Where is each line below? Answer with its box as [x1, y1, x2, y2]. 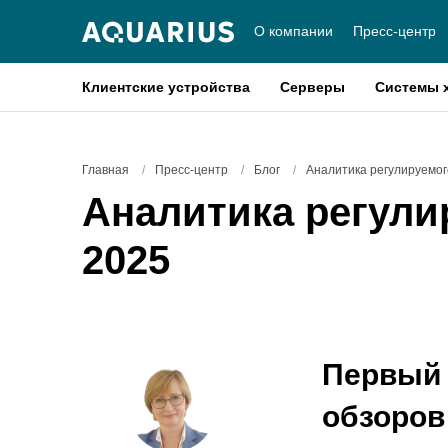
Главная [82, 163, 129, 177]
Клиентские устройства [82, 79, 250, 95]
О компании [254, 23, 333, 39]
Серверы [280, 79, 345, 95]
